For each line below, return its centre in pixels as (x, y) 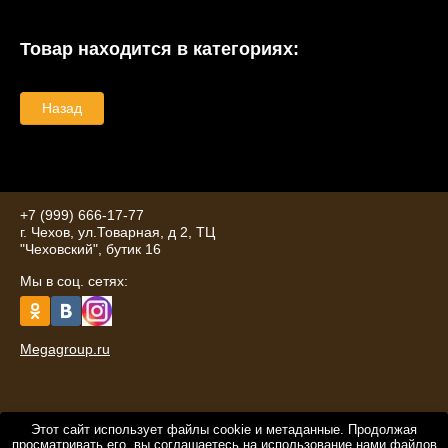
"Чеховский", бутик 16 (90, 249)
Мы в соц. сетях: (74, 281)
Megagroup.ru (65, 349)
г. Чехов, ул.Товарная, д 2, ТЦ (117, 232)
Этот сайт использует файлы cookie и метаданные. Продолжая (224, 429)
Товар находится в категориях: (159, 49)
